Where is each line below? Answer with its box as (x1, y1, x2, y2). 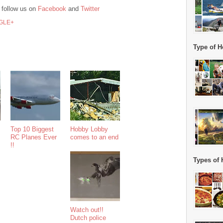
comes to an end (70, 133, 118, 141)
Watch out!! (70, 206, 104, 214)
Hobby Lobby (70, 125, 108, 133)
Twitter (81, 5, 100, 12)
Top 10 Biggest (10, 125, 54, 133)
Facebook (38, 5, 66, 12)
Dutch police (70, 214, 106, 222)
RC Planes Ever (10, 133, 57, 141)
